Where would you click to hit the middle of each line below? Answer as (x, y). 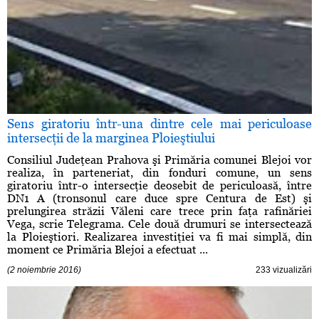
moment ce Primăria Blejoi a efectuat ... (108, 250)
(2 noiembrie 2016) (44, 270)
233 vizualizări (284, 270)
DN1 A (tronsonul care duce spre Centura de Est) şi (159, 199)
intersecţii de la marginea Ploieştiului (111, 138)
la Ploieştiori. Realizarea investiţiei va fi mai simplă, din (159, 237)
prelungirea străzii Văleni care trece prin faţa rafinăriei (159, 211)
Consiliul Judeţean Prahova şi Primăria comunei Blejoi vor (159, 160)
